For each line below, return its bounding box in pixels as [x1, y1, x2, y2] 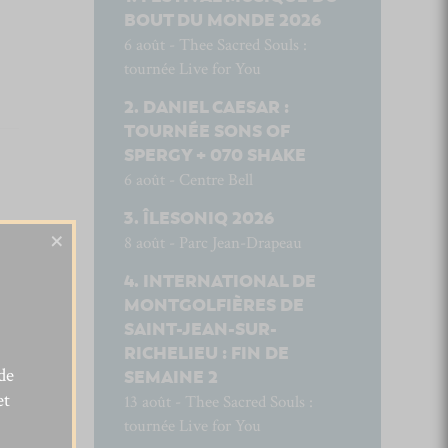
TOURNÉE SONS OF [123, 120, 290, 143]
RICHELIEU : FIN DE [123, 342, 289, 365]
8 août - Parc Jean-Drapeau [123, 232, 302, 254]
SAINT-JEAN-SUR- [123, 318, 277, 341]
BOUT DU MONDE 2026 [123, 9, 321, 32]
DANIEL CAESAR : [142, 96, 289, 119]
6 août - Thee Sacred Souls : [123, 34, 307, 56]
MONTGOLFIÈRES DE [123, 294, 304, 317]
